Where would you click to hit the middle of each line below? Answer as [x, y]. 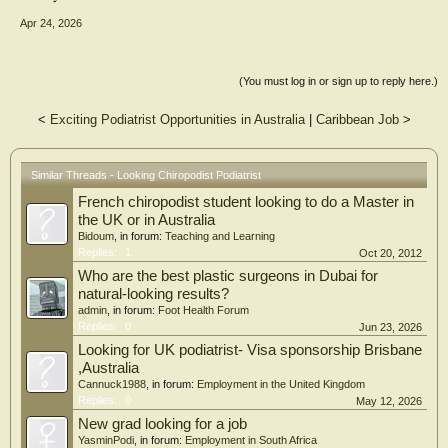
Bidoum [96, 236]
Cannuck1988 [112, 384]
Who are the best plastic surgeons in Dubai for [228, 276]
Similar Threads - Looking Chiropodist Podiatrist [146, 175]
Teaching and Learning [220, 236]
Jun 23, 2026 [390, 327]
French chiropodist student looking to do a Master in [246, 202]
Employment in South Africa [251, 440]
